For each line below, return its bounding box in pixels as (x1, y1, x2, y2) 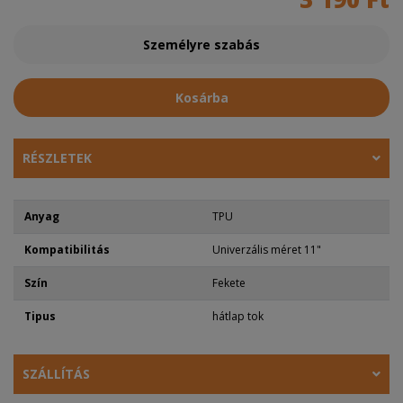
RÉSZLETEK (22, 148, 92, 166)
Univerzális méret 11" (212, 241, 321, 257)
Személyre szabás (143, 35, 260, 53)
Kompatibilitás (24, 241, 110, 257)
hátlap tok (212, 308, 264, 324)
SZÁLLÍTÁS (22, 364, 90, 382)
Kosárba (175, 88, 228, 106)
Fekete (212, 274, 246, 291)
